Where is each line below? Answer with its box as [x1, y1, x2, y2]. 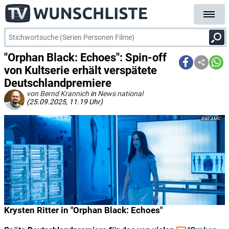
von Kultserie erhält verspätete [4, 64, 157, 77]
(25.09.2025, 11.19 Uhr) [27, 98, 103, 106]
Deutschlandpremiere [4, 77, 111, 89]
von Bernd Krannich [27, 89, 89, 98]
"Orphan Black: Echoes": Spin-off [4, 51, 167, 64]
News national [98, 89, 143, 98]
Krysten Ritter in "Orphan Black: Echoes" [4, 204, 163, 215]
